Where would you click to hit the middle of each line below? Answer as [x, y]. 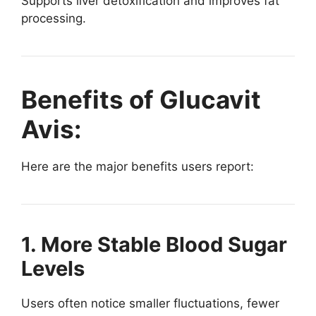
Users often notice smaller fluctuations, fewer [150, 304]
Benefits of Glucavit [141, 100]
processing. [54, 19]
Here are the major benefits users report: [138, 167]
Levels [53, 269]
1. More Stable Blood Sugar [154, 245]
